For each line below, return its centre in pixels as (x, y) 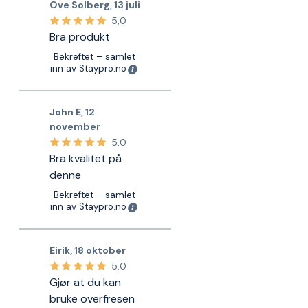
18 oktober (100, 250)
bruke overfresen (92, 298)
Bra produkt (80, 36)
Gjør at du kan (86, 282)
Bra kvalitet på (86, 158)
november (75, 126)
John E (66, 112)
